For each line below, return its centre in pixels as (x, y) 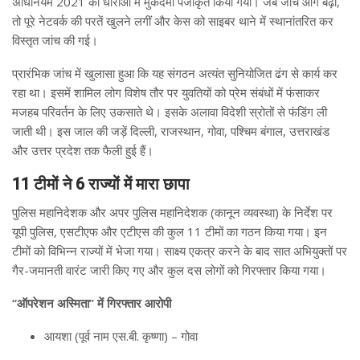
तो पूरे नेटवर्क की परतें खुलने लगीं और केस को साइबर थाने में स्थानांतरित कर (173, 21)
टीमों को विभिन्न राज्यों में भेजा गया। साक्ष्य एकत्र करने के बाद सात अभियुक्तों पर (180, 251)
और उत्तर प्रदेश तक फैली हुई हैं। (83, 151)
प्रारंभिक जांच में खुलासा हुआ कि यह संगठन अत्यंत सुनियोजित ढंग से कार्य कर (175, 74)
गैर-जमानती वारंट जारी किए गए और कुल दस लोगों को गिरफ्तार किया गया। (169, 270)
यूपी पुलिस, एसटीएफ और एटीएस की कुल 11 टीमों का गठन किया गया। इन (170, 232)
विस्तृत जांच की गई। (55, 41)
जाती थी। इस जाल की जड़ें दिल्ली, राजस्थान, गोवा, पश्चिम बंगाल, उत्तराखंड (171, 131)
